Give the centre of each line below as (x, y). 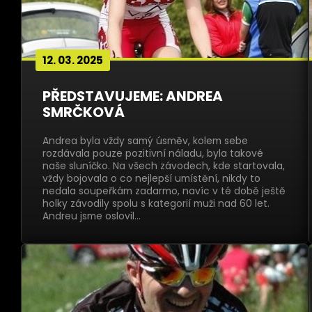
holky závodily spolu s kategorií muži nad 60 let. (156, 203)
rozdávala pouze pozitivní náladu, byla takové (153, 153)
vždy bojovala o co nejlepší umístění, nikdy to (151, 178)
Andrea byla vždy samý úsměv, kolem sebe (145, 141)
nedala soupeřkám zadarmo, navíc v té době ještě (164, 191)
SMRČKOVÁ (84, 112)
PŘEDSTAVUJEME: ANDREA (133, 96)
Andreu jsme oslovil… (92, 216)
